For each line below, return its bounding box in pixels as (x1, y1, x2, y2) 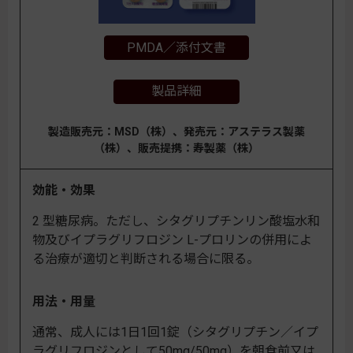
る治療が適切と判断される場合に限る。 (32, 251, 259, 266)
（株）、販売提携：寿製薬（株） (94, 141, 259, 154)
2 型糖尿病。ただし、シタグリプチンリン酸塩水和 (32, 213, 320, 229)
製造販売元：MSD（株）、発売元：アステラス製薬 (48, 124, 305, 138)
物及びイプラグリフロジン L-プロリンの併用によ (32, 232, 312, 247)
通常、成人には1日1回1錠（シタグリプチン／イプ (32, 324, 318, 340)
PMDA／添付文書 (127, 39, 226, 55)
